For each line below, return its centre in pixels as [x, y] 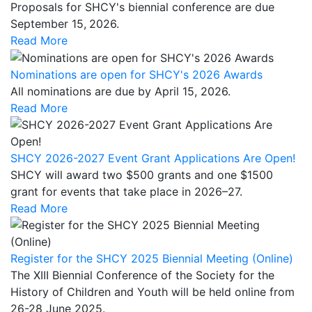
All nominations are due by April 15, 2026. [120, 92]
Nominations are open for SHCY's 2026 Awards [136, 75]
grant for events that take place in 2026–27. [126, 192]
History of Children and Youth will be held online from [153, 292]
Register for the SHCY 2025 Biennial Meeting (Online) [152, 259]
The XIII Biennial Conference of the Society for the [142, 275]
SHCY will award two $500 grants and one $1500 [142, 175]
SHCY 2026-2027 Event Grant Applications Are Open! [153, 158]
